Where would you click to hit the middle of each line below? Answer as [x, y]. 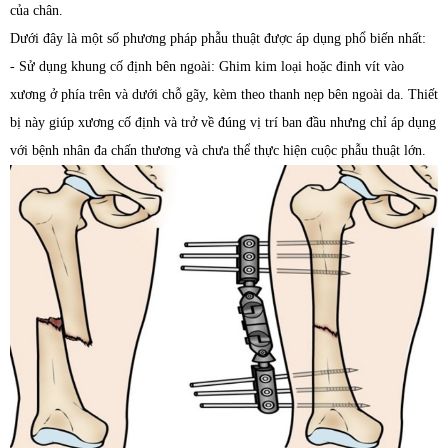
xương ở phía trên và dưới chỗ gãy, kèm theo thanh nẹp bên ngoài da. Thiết [224, 95]
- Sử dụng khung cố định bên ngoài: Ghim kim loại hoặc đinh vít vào [207, 67]
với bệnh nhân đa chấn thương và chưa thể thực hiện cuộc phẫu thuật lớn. [218, 151]
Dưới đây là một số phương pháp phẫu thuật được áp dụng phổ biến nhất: [218, 39]
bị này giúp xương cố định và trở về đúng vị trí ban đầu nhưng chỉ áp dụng [223, 123]
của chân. [36, 11]
